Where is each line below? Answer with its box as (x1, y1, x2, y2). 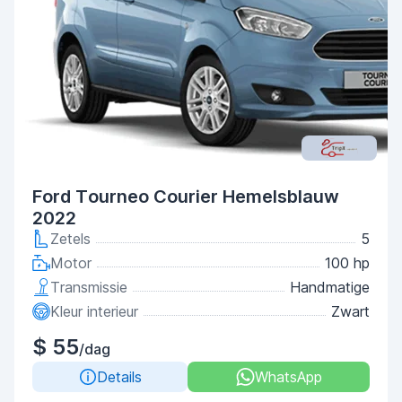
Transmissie (50, 278, 127, 296)
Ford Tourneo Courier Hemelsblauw (32, 186, 339, 207)
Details (96, 368, 142, 386)
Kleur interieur (50, 302, 138, 320)
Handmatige (290, 278, 370, 296)
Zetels (50, 230, 91, 248)
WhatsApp (254, 368, 322, 386)
